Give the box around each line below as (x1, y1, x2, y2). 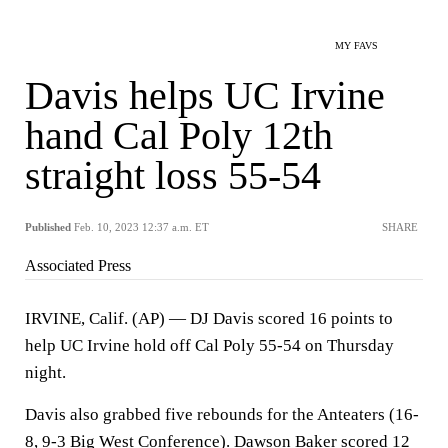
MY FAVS (335, 40, 378, 51)
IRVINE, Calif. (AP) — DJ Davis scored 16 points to (25, 309, 393, 328)
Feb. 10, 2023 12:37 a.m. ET (74, 221, 209, 233)
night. (25, 363, 66, 382)
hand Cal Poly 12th (25, 113, 333, 158)
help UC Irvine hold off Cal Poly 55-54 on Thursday (25, 336, 394, 355)
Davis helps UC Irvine (25, 73, 385, 118)
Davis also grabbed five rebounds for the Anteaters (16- (25, 405, 419, 424)
